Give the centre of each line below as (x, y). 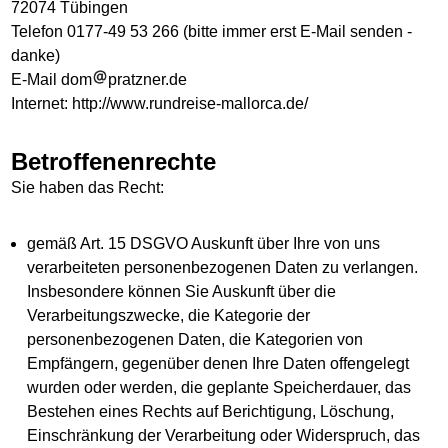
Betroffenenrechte (114, 161)
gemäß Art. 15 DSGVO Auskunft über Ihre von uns (204, 243)
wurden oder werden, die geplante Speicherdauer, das (219, 387)
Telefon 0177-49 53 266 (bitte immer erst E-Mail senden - (212, 31)
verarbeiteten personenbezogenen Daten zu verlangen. (223, 267)
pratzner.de (148, 79)
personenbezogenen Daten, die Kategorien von (195, 339)
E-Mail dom (52, 79)
